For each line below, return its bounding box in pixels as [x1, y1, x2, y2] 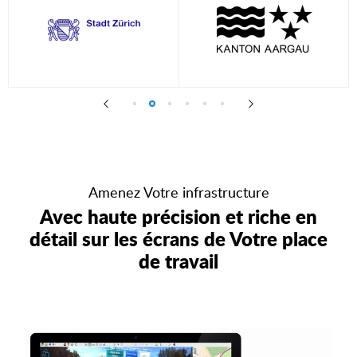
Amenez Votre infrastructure [88, 182, 269, 201]
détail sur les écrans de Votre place [29, 226, 328, 250]
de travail [139, 249, 218, 273]
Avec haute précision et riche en [40, 204, 317, 228]
